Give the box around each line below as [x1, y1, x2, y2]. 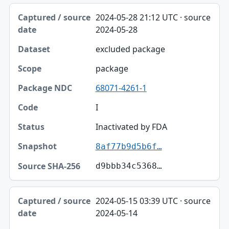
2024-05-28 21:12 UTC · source [95, 12, 211, 24]
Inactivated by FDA [95, 121, 167, 133]
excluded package [95, 43, 165, 55]
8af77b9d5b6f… [95, 142, 162, 152]
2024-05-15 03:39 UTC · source [95, 195, 211, 207]
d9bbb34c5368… [95, 161, 162, 171]
